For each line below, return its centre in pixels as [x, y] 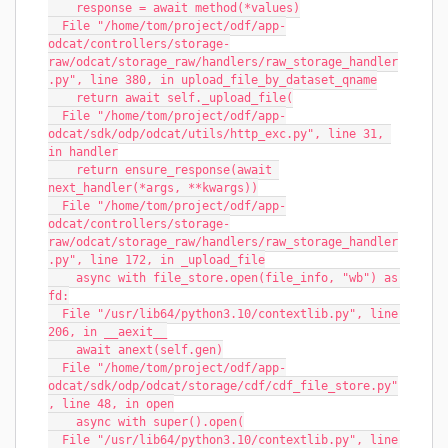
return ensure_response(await [62, 170]
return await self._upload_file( [184, 98]
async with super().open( [160, 422]
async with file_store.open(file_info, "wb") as [62, 278]
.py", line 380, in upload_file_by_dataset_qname [212, 80]
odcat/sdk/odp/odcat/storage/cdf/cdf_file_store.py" [223, 386]
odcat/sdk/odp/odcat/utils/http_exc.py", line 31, [216, 134]
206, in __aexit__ [107, 332]
